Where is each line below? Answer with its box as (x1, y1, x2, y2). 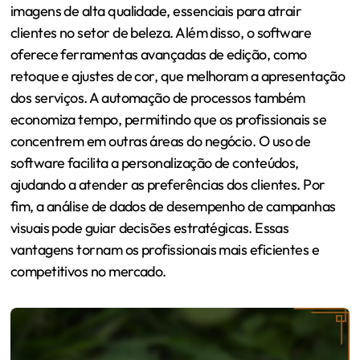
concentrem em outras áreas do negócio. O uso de (10, 132, 311, 151)
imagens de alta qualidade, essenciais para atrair (10, 2, 302, 21)
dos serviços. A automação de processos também (10, 88, 305, 108)
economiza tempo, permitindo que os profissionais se (10, 110, 327, 129)
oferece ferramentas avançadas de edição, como (10, 45, 307, 64)
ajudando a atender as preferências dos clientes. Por (10, 175, 325, 194)
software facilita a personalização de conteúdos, (10, 153, 299, 173)
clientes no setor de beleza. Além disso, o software (10, 23, 312, 43)
